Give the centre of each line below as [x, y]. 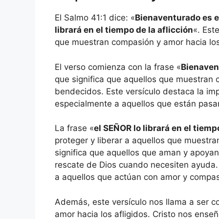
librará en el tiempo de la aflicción [124, 30]
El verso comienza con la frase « [118, 67]
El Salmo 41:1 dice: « [95, 18]
